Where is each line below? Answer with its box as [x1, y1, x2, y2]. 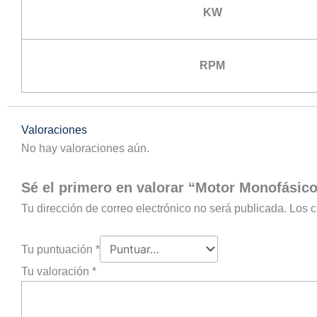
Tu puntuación [21, 243, 96, 256]
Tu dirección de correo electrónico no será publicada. [21, 202, 287, 214]
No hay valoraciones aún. [21, 142, 149, 154]
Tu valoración [21, 265, 92, 278]
